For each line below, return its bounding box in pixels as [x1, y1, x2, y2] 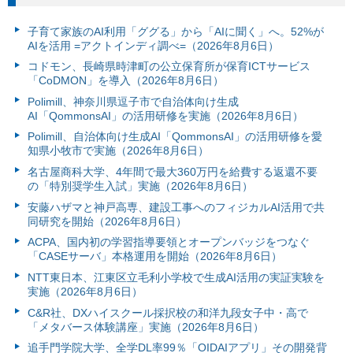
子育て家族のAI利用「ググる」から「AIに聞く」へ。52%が [27, 24, 324, 38]
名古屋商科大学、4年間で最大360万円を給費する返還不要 [27, 165, 318, 179]
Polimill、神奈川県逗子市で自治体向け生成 [27, 95, 239, 108]
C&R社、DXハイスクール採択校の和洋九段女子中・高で [27, 306, 308, 319]
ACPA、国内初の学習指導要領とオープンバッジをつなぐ [27, 236, 310, 249]
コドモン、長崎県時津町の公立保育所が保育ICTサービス [27, 60, 310, 73]
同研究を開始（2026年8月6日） [27, 214, 187, 228]
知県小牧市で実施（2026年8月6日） [27, 144, 209, 158]
